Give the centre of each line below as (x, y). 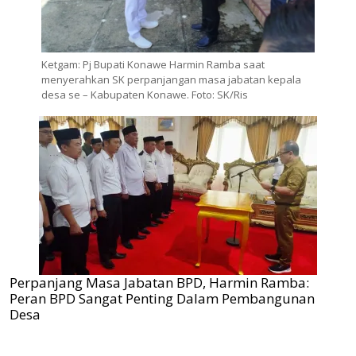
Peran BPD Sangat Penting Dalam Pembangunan (162, 299)
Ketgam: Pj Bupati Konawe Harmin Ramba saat (153, 65)
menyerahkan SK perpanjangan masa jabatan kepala (171, 80)
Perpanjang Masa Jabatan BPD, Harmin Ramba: (159, 283)
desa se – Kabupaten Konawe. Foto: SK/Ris (145, 95)
